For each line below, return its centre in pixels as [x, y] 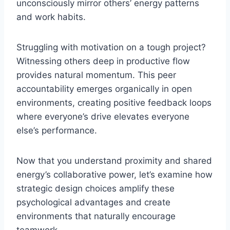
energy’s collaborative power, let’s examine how [114, 175]
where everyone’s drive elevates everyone [103, 117]
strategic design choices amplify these [95, 189]
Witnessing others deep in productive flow [103, 61]
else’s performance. [57, 131]
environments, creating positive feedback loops [114, 103]
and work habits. [51, 17]
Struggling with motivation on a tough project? [111, 47]
